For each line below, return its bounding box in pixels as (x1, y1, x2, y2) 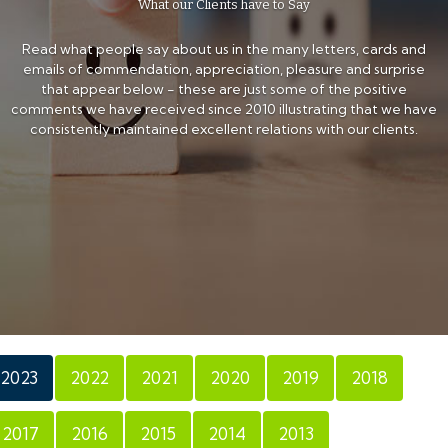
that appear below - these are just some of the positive (41, 79, 407, 98)
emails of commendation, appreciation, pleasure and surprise (23, 59, 425, 78)
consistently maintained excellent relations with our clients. (30, 119, 418, 138)
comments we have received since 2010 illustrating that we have (11, 99, 437, 118)
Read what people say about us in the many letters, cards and (22, 39, 426, 58)
